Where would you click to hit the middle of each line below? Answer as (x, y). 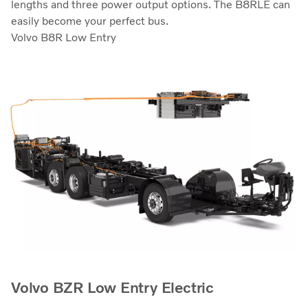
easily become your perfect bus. (90, 21)
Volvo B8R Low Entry (64, 38)
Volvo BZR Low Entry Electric (112, 288)
